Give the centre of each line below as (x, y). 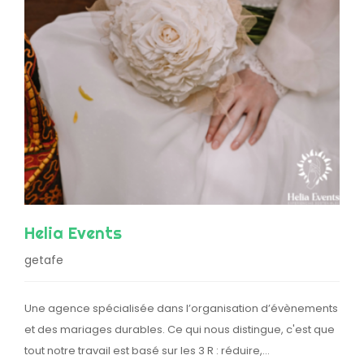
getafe (44, 260)
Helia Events (73, 233)
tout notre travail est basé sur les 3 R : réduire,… (147, 351)
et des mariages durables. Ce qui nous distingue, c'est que (180, 330)
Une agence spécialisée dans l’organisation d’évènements (181, 309)
